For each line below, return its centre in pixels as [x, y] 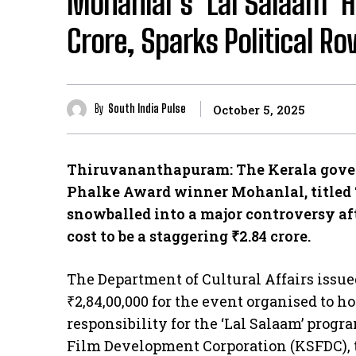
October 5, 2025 [259, 110]
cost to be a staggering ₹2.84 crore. [189, 236]
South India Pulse [147, 109]
